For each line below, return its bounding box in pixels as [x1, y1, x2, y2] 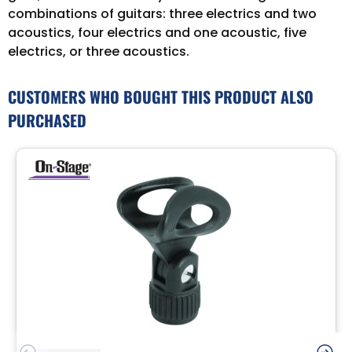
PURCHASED [8, 108, 86, 132]
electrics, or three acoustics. [8, 42, 189, 60]
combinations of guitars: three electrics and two [8, 4, 317, 23]
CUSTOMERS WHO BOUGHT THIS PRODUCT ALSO [8, 84, 313, 108]
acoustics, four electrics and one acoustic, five [8, 23, 306, 42]
